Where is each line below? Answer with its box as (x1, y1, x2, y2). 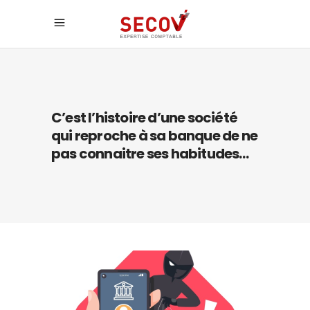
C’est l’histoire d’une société (51, 108, 237, 127)
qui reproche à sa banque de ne (51, 126, 257, 145)
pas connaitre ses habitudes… (51, 144, 249, 163)
